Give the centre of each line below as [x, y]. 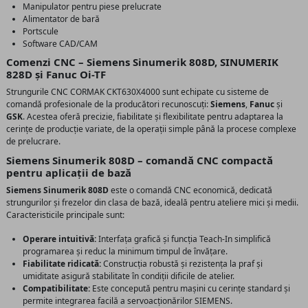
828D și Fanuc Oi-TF [56, 74]
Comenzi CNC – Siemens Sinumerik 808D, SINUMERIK [142, 62]
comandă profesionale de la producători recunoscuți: [108, 104]
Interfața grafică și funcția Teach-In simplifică [184, 239]
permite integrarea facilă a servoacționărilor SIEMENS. [128, 300]
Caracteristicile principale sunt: [65, 215]
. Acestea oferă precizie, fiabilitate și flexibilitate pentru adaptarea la [153, 116]
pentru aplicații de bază [69, 173]
